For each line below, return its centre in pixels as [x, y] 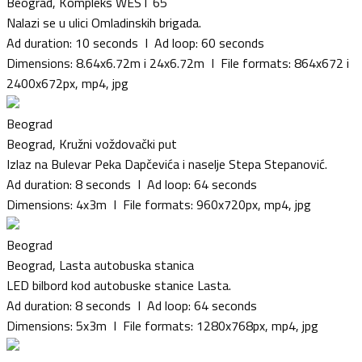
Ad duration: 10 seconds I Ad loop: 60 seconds [135, 42]
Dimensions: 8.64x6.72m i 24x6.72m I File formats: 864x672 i [178, 63]
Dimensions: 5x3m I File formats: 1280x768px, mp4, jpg [162, 325]
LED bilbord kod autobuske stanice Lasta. [119, 285]
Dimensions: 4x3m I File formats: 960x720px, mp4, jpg [159, 204]
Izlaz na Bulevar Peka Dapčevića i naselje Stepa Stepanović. [167, 164]
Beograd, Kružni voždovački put [92, 143]
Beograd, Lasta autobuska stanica [100, 265]
